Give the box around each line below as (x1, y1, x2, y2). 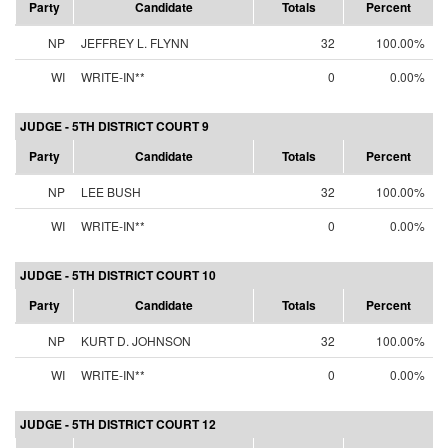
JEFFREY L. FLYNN (81, 34, 189, 51)
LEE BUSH (81, 183, 141, 200)
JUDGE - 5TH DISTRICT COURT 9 (20, 117, 209, 135)
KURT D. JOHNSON (81, 332, 191, 349)
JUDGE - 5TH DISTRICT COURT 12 (20, 415, 216, 433)
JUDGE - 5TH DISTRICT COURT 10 (20, 266, 216, 284)
